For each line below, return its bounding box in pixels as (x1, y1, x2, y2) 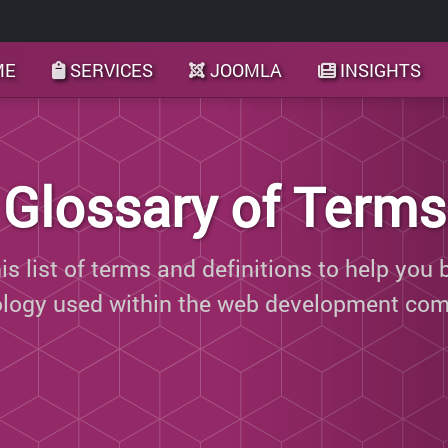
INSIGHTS (340, 57, 422, 82)
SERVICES (70, 57, 154, 82)
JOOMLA (209, 57, 282, 82)
